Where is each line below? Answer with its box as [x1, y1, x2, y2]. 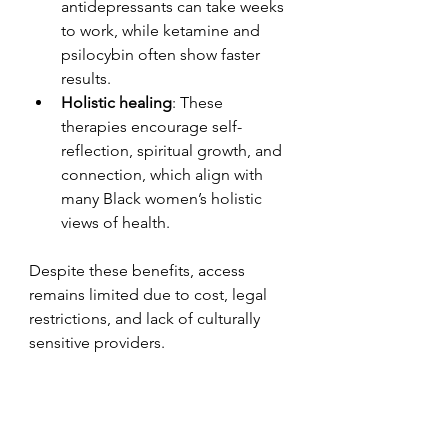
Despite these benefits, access [29, 260, 249, 280]
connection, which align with [61, 164, 267, 184]
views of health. [61, 212, 170, 232]
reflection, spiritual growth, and [61, 140, 286, 160]
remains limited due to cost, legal [29, 284, 271, 304]
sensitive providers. [29, 332, 165, 352]
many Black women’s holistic [61, 188, 266, 208]
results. [61, 68, 111, 88]
